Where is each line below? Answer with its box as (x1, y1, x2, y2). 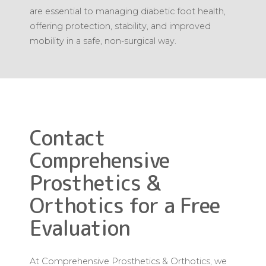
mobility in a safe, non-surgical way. (30, 35, 176, 46)
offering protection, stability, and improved (30, 20, 211, 31)
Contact (30, 122, 105, 152)
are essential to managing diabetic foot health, (30, 5, 226, 17)
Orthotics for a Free (30, 190, 220, 220)
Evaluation (30, 213, 130, 242)
